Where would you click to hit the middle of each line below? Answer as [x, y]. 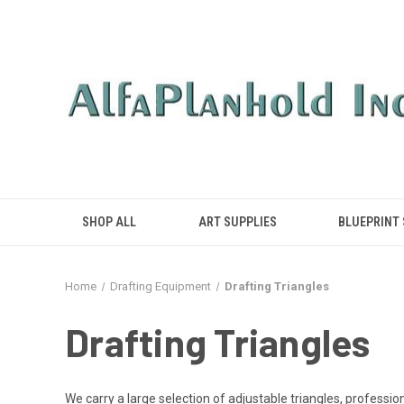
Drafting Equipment [160, 286]
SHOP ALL [110, 222]
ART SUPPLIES [237, 222]
